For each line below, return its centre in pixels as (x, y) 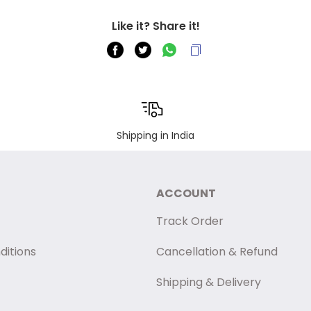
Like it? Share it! (155, 26)
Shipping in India (155, 135)
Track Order (190, 221)
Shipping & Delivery (208, 282)
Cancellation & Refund (217, 252)
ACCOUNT (186, 193)
